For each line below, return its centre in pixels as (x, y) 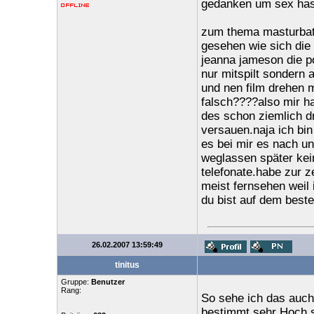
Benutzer (108, 282)
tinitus (127, 265)
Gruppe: (76, 282)
